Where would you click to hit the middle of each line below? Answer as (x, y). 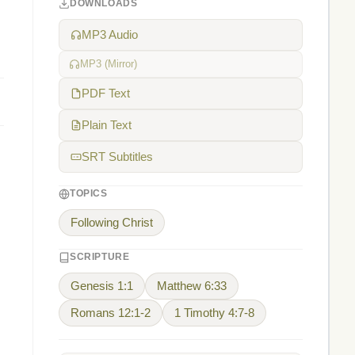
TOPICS (89, 193)
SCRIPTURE (100, 257)
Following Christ (112, 223)
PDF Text (106, 94)
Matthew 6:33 (192, 286)
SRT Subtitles (117, 157)
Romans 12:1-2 (111, 313)
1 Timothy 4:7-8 (214, 313)
